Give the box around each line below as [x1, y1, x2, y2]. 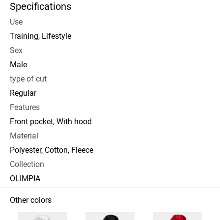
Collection [10, 160, 44, 169]
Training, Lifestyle [10, 31, 71, 41]
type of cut [10, 74, 47, 83]
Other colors [10, 195, 52, 205]
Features [10, 103, 40, 112]
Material [10, 131, 38, 140]
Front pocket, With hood [10, 117, 92, 126]
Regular [10, 88, 36, 98]
